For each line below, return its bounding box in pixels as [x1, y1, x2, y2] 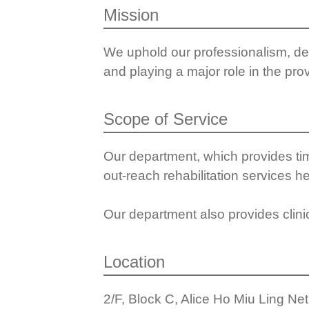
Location [103, 252, 165, 271]
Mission [103, 5, 159, 24]
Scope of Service [103, 109, 228, 128]
